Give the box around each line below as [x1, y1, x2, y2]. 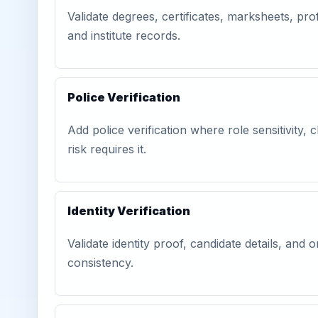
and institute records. [67, 28, 180, 43]
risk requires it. [67, 142, 146, 156]
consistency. [67, 256, 133, 270]
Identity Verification [67, 204, 190, 218]
